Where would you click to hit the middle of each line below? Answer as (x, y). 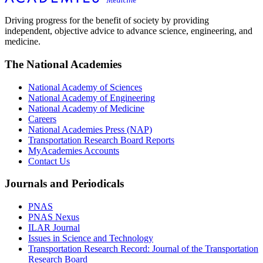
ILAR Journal (54, 228)
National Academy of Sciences (85, 87)
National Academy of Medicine (86, 108)
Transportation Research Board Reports (101, 140)
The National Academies (63, 64)
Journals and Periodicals (64, 184)
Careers (42, 119)
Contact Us (49, 161)
